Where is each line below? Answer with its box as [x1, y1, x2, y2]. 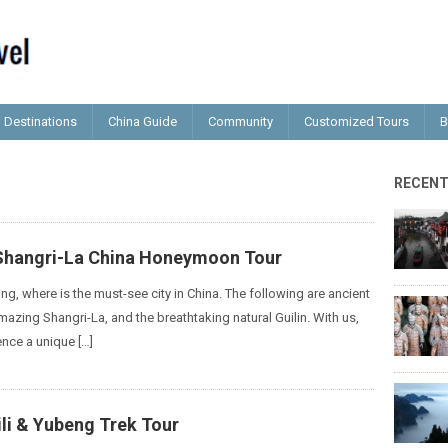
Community [208, 114, 273, 129]
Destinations [4, 114, 77, 129]
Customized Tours [304, 114, 409, 129]
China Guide [108, 114, 177, 129]
